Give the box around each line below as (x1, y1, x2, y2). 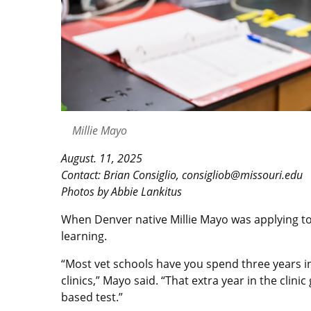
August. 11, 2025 (61, 150, 142, 166)
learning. (61, 228, 107, 244)
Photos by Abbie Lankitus (61, 183, 182, 199)
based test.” (61, 289, 123, 305)
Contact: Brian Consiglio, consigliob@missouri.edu (61, 167, 303, 183)
